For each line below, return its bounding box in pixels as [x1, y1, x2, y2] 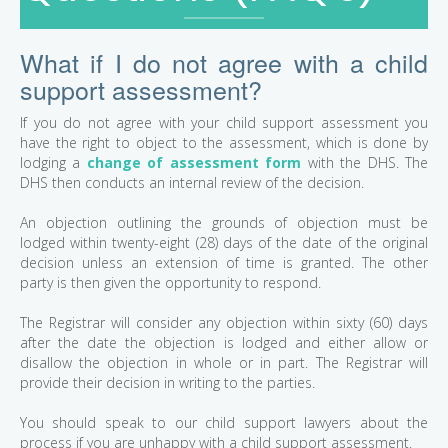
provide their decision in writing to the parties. [20, 373, 315, 393]
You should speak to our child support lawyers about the [20, 413, 428, 433]
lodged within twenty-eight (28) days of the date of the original [20, 233, 428, 253]
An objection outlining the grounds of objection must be [20, 213, 428, 233]
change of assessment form [86, 153, 302, 173]
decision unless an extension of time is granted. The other [20, 253, 428, 273]
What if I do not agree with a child [20, 44, 428, 81]
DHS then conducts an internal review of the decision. [20, 173, 364, 193]
